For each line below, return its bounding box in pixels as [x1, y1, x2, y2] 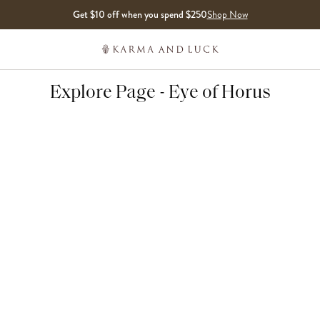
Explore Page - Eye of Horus [49, 84, 271, 103]
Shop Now [206, 7, 248, 22]
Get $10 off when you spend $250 [72, 7, 207, 21]
